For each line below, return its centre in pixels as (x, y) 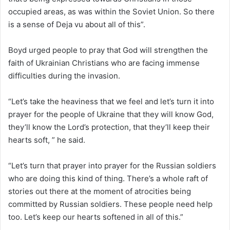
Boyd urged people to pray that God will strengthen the (108, 50)
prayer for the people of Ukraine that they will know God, (111, 114)
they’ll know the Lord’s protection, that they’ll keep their (109, 127)
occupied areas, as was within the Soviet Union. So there (111, 11)
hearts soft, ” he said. (47, 140)
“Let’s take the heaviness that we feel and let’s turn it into (111, 101)
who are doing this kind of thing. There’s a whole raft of (108, 178)
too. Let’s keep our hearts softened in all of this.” (96, 217)
